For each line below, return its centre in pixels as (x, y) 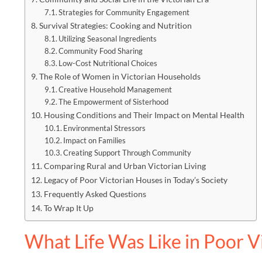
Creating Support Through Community (127, 153)
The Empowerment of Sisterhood (114, 102)
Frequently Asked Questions (95, 194)
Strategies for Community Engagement (124, 13)
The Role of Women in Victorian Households (120, 77)
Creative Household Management (116, 90)
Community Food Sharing (101, 51)
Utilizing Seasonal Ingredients (108, 39)
